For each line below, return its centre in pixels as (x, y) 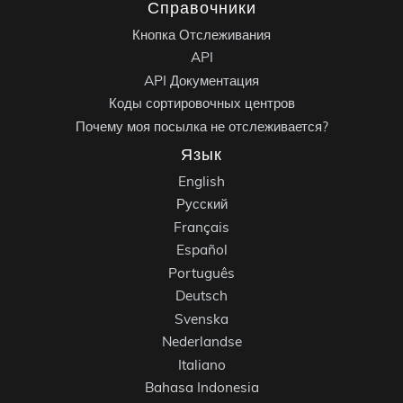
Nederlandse (201, 342)
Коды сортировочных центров (201, 103)
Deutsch (201, 296)
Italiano (201, 364)
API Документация (201, 80)
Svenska (201, 318)
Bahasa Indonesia (201, 388)
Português (201, 273)
